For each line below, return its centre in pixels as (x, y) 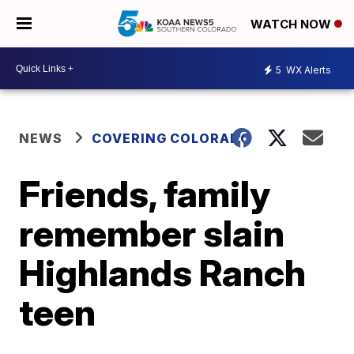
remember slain (152, 233)
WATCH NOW (292, 24)
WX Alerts (307, 70)
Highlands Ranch (163, 273)
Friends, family (145, 194)
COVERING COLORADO (172, 138)
